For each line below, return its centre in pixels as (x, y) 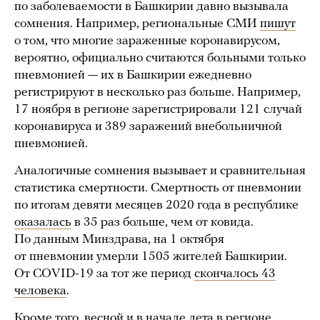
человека (40, 291)
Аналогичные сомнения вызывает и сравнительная (160, 171)
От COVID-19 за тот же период (104, 274)
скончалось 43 (235, 274)
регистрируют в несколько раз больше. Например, (157, 93)
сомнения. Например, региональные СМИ (137, 24)
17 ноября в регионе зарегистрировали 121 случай (158, 110)
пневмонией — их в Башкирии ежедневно (133, 76)
